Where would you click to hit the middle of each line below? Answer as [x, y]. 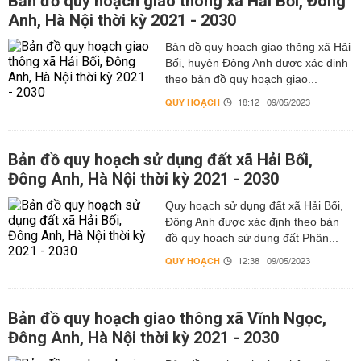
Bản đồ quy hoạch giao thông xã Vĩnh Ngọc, [167, 318]
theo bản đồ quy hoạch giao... [241, 79]
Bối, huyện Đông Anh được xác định [256, 63]
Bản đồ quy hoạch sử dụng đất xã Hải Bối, [160, 160]
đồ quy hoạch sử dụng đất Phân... [251, 238]
